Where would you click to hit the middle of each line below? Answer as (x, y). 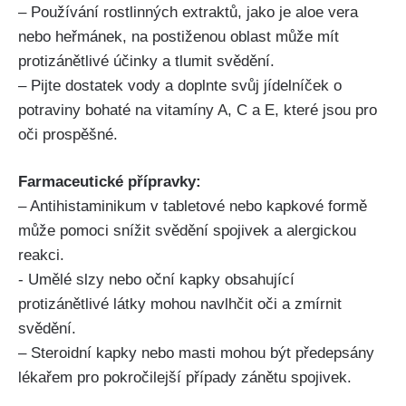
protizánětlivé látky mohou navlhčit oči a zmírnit (180, 304)
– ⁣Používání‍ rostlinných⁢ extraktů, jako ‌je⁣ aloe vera (188, 12)
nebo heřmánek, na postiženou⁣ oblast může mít (179, 36)
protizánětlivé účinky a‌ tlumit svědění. (146, 61)
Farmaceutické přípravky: (110, 182)
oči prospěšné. (68, 134)
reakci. (41, 256)
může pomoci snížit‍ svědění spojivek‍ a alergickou (187, 231)
